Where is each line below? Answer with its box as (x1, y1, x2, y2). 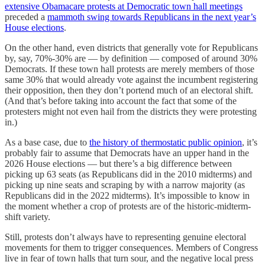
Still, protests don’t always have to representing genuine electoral (5, 231, 246, 242)
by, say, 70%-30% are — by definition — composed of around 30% (5, 53, 257, 63)
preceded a (5, 11, 47, 22)
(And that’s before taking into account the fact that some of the (5, 95, 237, 106)
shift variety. (5, 211, 50, 222)
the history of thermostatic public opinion (89, 137, 242, 147)
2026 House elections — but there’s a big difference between (5, 158, 232, 169)
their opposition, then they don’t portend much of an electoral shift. (5, 85, 253, 95)
